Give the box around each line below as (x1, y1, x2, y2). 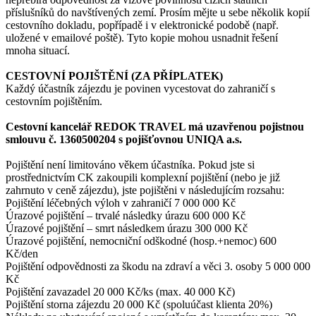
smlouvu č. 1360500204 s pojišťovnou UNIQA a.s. (6, 133, 242, 145)
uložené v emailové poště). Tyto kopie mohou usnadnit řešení (6, 31, 278, 44)
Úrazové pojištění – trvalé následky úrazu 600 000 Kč (6, 209, 245, 221)
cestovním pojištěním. (6, 95, 102, 107)
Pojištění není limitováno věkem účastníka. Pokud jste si (6, 158, 255, 171)
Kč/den (6, 247, 38, 260)
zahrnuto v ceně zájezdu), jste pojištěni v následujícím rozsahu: (6, 183, 284, 196)
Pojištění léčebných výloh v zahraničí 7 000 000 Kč (6, 196, 236, 209)
